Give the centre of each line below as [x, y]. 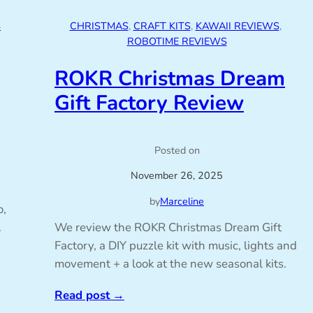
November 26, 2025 [177, 176]
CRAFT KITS [162, 26]
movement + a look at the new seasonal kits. [170, 264]
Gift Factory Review [149, 102]
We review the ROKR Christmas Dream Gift [168, 228]
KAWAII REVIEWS [237, 26]
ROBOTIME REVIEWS [177, 42]
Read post [82, 296]
